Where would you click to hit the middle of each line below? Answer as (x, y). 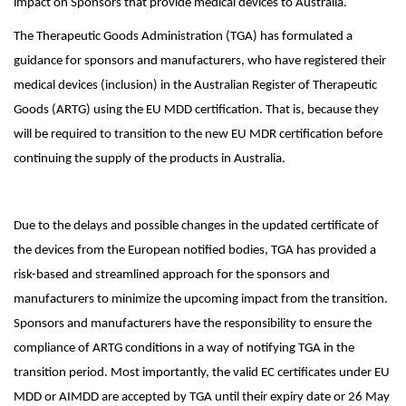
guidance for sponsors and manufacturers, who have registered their (200, 61)
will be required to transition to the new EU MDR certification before (198, 135)
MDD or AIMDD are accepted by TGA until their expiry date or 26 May (202, 397)
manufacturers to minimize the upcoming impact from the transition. (201, 300)
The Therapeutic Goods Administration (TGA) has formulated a (183, 37)
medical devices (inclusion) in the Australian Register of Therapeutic (195, 86)
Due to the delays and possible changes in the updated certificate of (196, 226)
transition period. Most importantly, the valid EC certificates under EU (202, 373)
